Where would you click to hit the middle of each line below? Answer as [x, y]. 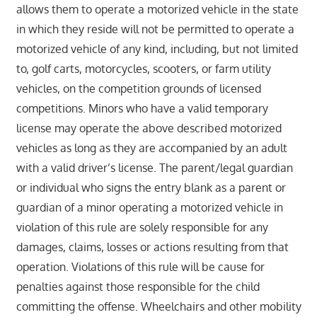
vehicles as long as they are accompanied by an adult [151, 148]
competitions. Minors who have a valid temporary [142, 108]
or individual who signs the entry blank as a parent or [151, 187]
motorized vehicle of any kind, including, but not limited [157, 48]
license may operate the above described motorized [149, 128]
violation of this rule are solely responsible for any [142, 227]
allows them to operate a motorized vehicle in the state [157, 9]
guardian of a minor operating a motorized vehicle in [149, 207]
